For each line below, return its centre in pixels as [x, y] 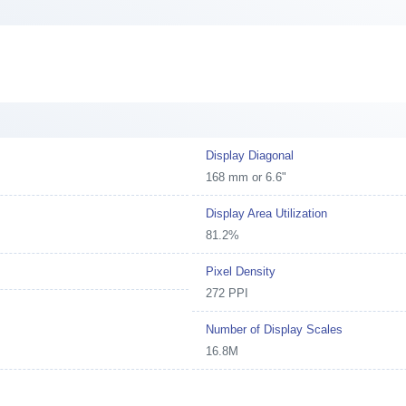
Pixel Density [241, 271]
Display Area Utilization [267, 213]
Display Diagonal [250, 155]
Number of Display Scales [275, 329]
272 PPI [227, 293]
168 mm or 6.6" [246, 177]
